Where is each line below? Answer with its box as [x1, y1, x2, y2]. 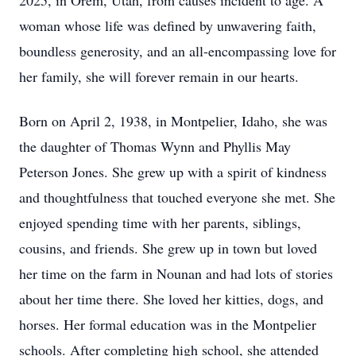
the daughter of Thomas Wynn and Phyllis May [19, 137, 291, 156]
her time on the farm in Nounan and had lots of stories [19, 264, 333, 283]
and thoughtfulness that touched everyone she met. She [19, 188, 335, 207]
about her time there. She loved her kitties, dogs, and [19, 289, 323, 308]
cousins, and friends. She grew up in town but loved [19, 238, 317, 257]
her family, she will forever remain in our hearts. [19, 67, 299, 86]
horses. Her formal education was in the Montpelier [19, 315, 316, 334]
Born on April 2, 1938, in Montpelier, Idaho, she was [19, 111, 327, 130]
